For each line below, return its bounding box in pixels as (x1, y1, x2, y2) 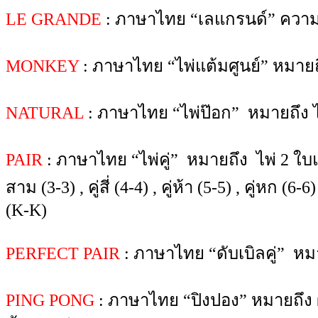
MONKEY (6, 57, 79, 75)
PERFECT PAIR (6, 244, 120, 263)
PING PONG (6, 291, 94, 309)
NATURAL (6, 104, 84, 122)
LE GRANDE (6, 10, 102, 28)
